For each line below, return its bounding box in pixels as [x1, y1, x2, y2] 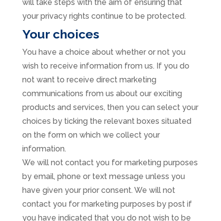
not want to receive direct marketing [22, 75, 156, 85]
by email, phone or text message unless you [22, 172, 185, 182]
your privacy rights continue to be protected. [22, 11, 186, 21]
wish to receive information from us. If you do [22, 61, 189, 71]
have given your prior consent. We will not [22, 185, 175, 195]
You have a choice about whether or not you [22, 47, 185, 57]
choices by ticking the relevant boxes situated [22, 116, 191, 126]
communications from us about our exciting [22, 89, 182, 99]
